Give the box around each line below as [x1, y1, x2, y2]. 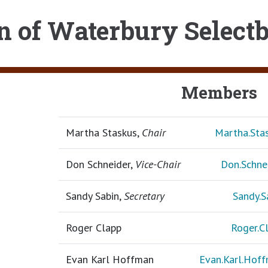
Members [181, 81, 257, 103]
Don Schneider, [65, 157, 135, 171]
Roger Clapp [65, 220, 121, 234]
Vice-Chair [135, 157, 181, 171]
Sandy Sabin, [65, 188, 124, 203]
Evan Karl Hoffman [65, 252, 154, 266]
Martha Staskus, [65, 125, 142, 139]
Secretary [123, 188, 165, 203]
